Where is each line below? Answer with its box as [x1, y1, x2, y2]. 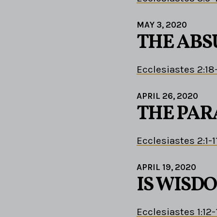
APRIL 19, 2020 [137, 161, 196, 172]
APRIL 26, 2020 [137, 90, 198, 101]
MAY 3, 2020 [137, 19, 187, 30]
